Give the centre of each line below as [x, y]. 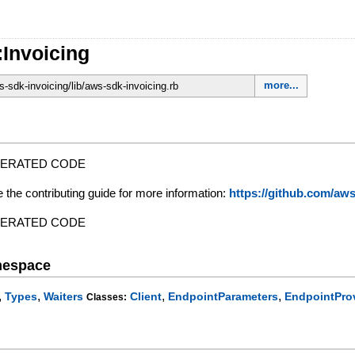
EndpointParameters [223, 297]
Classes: [107, 298]
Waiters [64, 297]
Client [146, 297]
